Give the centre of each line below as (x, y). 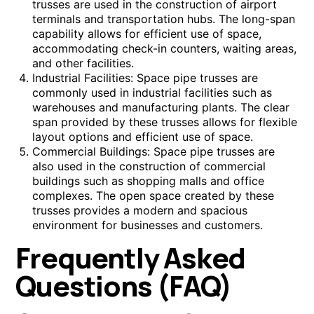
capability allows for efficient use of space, (147, 34)
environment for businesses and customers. (148, 225)
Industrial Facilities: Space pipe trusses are (145, 78)
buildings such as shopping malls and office (149, 181)
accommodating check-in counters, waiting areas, (165, 49)
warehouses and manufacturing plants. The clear (161, 108)
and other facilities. (83, 63)
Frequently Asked (131, 258)
